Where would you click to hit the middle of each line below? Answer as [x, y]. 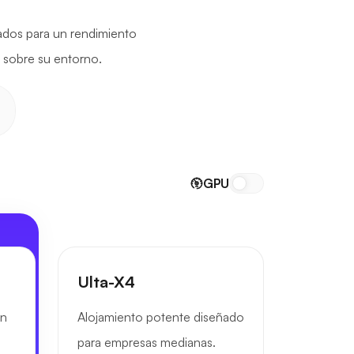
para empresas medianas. [147, 342]
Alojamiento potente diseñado [161, 317]
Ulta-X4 [106, 282]
